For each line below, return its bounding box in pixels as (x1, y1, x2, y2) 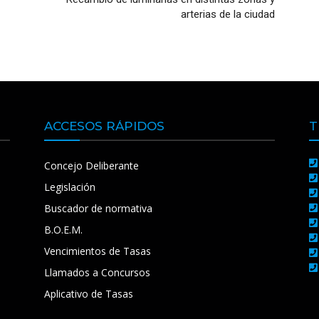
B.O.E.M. (44, 223, 83, 236)
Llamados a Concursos (44, 266, 150, 279)
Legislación (44, 180, 95, 194)
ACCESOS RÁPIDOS (44, 119, 164, 133)
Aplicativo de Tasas (44, 287, 133, 300)
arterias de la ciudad (181, 8, 275, 21)
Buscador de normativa (44, 202, 152, 215)
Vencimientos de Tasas (44, 244, 151, 258)
